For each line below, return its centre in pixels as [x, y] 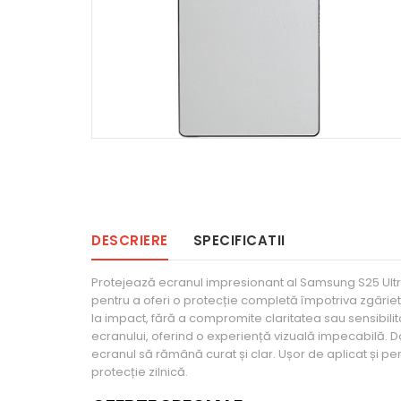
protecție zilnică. [140, 372]
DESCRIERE [130, 240]
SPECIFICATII [239, 240]
